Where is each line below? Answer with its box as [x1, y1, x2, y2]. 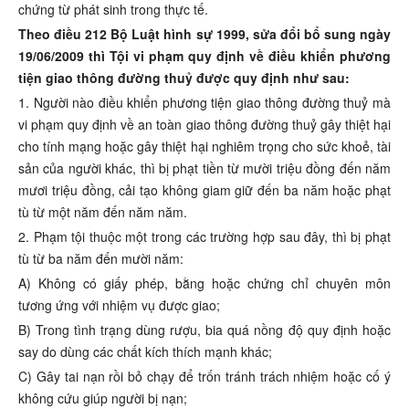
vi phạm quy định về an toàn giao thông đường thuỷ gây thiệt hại [18, 115, 391, 134]
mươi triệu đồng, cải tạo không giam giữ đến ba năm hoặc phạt [18, 181, 391, 200]
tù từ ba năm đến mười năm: [18, 249, 184, 268]
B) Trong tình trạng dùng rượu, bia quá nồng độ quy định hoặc [18, 320, 391, 340]
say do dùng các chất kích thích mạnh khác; [18, 342, 272, 362]
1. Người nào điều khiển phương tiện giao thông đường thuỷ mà [18, 93, 391, 112]
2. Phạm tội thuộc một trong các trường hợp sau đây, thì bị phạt [18, 227, 391, 246]
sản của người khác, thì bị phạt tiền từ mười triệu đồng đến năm [18, 159, 391, 178]
